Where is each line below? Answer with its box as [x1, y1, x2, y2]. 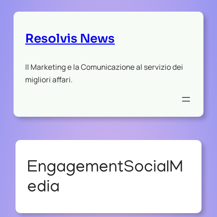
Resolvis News [25, 31, 115, 46]
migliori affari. [25, 74, 73, 85]
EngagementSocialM [27, 159, 183, 178]
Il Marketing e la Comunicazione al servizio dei [25, 62, 183, 72]
